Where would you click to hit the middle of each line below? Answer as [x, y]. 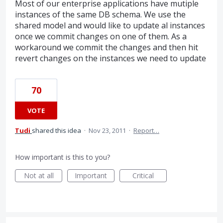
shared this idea [57, 130]
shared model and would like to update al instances [110, 25]
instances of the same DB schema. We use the [100, 14]
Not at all [39, 175]
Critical [143, 175]
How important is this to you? [62, 157]
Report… [146, 130]
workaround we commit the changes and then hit [107, 47]
